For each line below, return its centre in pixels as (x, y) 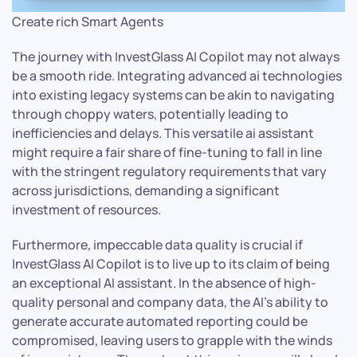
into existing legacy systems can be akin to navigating (173, 94)
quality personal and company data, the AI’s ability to (170, 302)
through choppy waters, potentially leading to (150, 114)
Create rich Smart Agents (88, 21)
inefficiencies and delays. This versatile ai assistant (163, 133)
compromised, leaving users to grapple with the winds (172, 340)
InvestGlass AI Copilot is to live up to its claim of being (171, 263)
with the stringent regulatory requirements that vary (169, 171)
